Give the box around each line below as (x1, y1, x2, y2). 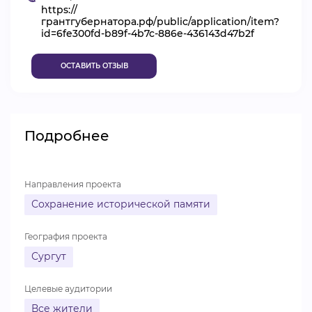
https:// (41, 3, 77, 16)
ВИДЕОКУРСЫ (58, 11, 156, 26)
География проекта (24, 231, 107, 242)
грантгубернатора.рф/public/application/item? (41, 15, 279, 28)
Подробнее (24, 127, 109, 144)
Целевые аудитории (24, 283, 112, 294)
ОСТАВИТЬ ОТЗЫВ (60, 61, 128, 70)
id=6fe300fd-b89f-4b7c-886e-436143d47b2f (41, 27, 254, 40)
